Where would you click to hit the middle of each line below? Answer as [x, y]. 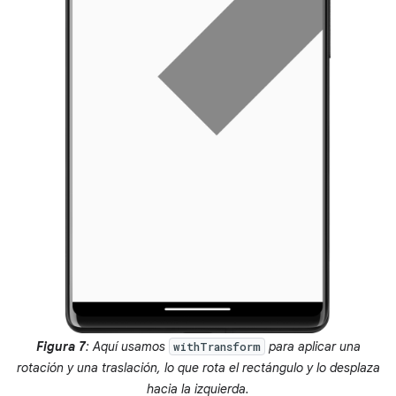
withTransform [217, 347]
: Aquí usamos [127, 347]
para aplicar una [312, 347]
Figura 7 [61, 347]
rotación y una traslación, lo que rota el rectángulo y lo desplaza [198, 368]
